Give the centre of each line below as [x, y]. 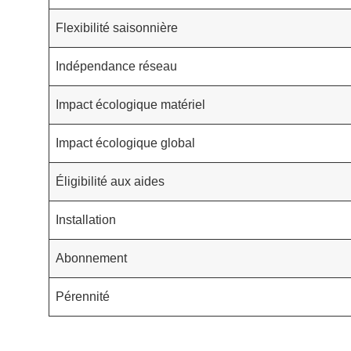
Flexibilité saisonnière [117, 27]
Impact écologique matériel [130, 104]
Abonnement [91, 258]
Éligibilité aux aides [110, 181]
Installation [86, 219]
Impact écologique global [125, 143]
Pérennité [83, 296]
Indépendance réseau [116, 66]
